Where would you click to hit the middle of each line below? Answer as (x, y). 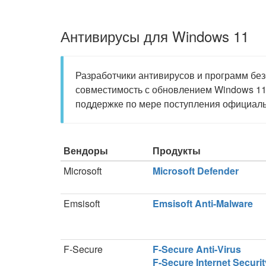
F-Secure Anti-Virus (197, 249)
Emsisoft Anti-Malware (203, 203)
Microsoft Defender (196, 171)
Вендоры (86, 151)
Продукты (177, 151)
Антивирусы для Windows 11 (155, 36)
